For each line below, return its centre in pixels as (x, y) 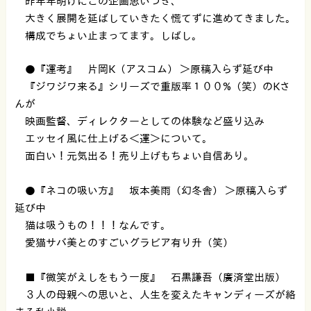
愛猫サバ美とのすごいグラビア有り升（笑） (124, 242)
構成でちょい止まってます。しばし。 (108, 35)
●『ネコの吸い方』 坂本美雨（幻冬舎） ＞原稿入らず (151, 190)
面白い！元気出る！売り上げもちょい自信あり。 (134, 155)
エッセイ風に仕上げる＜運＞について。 (113, 138)
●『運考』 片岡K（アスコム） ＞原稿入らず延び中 (144, 68)
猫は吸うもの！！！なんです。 (92, 225)
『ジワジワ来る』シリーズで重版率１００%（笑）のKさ (152, 86)
